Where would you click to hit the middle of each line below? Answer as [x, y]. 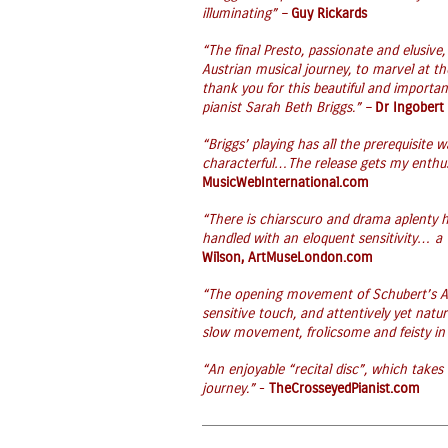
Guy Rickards [329, 14]
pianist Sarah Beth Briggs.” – [288, 108]
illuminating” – [246, 14]
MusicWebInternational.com [285, 183]
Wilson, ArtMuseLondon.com [287, 258]
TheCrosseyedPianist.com [344, 389]
